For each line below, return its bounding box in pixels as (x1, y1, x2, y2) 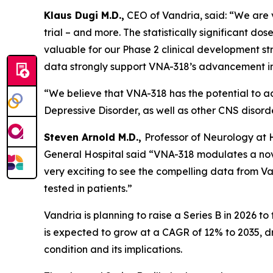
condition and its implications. (44, 243, 182, 255)
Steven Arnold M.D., (44, 131, 144, 143)
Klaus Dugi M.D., (44, 9, 124, 21)
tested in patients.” (44, 182, 132, 194)
